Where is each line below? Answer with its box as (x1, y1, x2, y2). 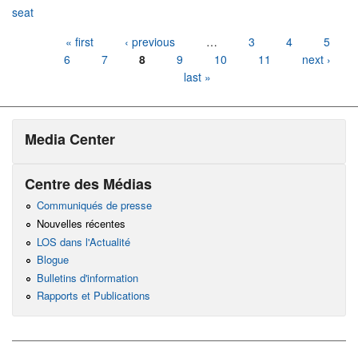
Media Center (25, 128, 115, 149)
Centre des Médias (25, 173, 152, 194)
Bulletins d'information (36, 269, 138, 285)
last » (184, 69, 211, 86)
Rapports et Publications (36, 288, 150, 304)
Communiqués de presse (36, 197, 152, 213)
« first (65, 34, 93, 50)
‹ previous (124, 34, 175, 50)
